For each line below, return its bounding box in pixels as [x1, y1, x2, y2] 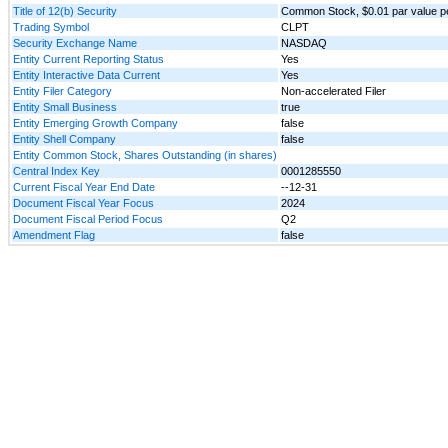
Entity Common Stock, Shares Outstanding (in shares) [13, 148, 277, 161]
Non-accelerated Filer [281, 84, 386, 97]
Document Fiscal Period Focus [13, 212, 163, 225]
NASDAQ [281, 36, 327, 49]
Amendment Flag [13, 228, 95, 241]
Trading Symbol [13, 20, 89, 33]
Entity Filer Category [13, 84, 112, 97]
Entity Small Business [13, 100, 117, 113]
